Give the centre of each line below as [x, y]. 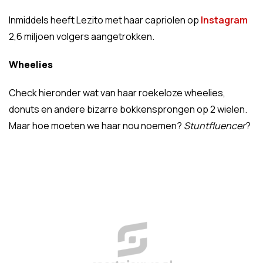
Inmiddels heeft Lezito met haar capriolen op [105, 20]
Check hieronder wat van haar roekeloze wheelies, [117, 93]
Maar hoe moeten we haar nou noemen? [96, 126]
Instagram [224, 20]
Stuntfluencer [215, 126]
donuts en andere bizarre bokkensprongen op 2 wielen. [128, 109]
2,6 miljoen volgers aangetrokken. [82, 37]
